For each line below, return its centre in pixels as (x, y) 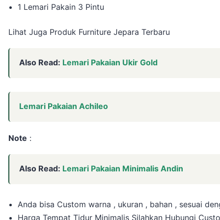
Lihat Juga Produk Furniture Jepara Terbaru (89, 32)
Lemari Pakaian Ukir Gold (110, 63)
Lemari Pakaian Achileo (64, 106)
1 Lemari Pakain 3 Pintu (61, 7)
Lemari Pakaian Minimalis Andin (123, 169)
